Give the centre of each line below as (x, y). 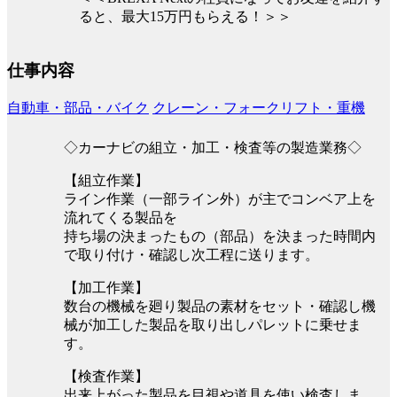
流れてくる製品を (121, 217)
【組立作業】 (106, 180)
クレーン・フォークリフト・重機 (259, 107)
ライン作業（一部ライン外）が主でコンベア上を (220, 198)
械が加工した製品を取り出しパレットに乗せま (213, 324)
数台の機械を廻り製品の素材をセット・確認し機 (220, 306)
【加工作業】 (106, 287)
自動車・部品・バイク (78, 107)
